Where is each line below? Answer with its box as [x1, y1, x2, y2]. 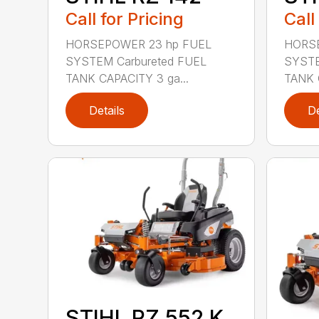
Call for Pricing [66, 9, 184, 30]
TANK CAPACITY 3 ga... [66, 71, 189, 86]
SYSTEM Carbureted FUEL [66, 54, 207, 69]
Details [89, 103, 125, 118]
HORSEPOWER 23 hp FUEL [66, 37, 212, 52]
